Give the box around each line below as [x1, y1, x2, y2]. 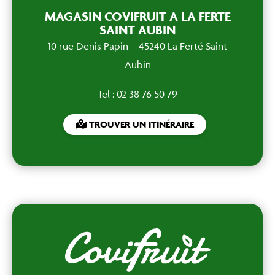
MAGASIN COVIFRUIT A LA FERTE [44, 9, 231, 24]
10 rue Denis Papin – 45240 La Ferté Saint [48, 40, 227, 52]
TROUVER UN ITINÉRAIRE [86, 118, 194, 130]
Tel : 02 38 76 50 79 [98, 88, 177, 100]
